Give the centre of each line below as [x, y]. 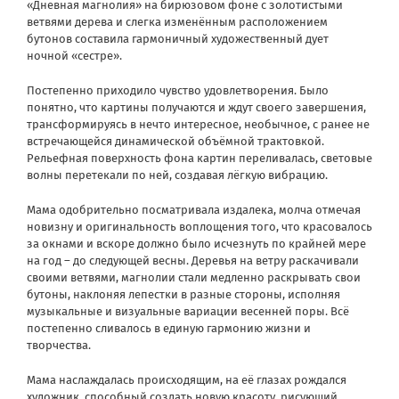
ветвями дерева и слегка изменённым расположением [177, 21]
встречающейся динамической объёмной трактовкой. [175, 141]
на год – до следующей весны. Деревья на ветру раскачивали [193, 260]
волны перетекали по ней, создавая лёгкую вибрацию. [177, 175]
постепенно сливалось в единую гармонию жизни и [169, 328]
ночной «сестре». [74, 55]
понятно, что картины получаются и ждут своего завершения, [196, 107]
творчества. [59, 345]
